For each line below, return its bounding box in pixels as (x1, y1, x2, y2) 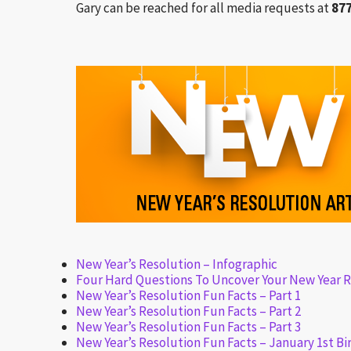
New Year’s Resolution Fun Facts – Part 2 (76, 302, 301, 320)
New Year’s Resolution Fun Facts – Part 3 (76, 318, 301, 335)
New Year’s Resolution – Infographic (76, 255, 277, 273)
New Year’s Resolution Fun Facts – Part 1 (76, 287, 301, 304)
